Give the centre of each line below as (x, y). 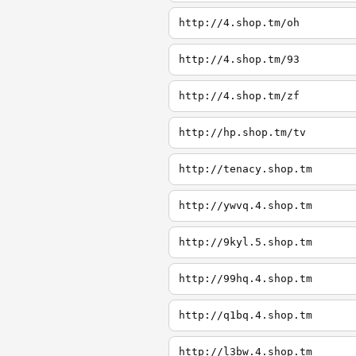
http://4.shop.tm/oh (239, 23)
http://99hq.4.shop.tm (246, 279)
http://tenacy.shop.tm (246, 169)
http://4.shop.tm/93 (239, 59)
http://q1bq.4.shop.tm (246, 315)
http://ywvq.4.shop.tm (246, 205)
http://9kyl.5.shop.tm (246, 242)
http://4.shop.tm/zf (239, 96)
